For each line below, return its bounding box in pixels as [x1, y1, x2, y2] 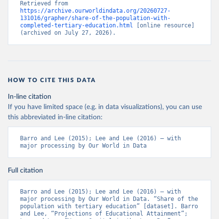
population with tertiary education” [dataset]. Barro [20, 203, 198, 210]
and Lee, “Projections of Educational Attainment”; [20, 210, 188, 217]
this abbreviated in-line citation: [8, 114, 103, 121]
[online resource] [133, 22, 195, 29]
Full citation [8, 167, 43, 174]
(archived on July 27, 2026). [20, 29, 116, 36]
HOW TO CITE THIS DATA [8, 77, 96, 83]
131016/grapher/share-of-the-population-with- [20, 15, 171, 22]
